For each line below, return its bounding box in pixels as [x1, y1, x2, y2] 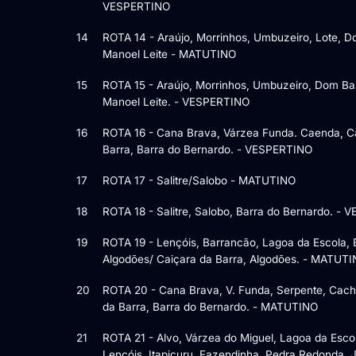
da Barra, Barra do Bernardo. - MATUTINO [103, 300, 318, 313]
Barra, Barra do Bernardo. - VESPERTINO [103, 142, 312, 156]
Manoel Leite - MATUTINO [103, 47, 236, 60]
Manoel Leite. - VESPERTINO [103, 95, 250, 108]
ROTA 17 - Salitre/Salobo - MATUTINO [103, 173, 296, 187]
